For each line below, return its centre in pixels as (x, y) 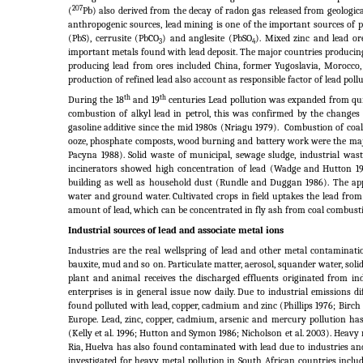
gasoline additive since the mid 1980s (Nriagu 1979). (174, 128)
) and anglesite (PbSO (207, 38)
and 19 (145, 100)
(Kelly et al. (91, 333)
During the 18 (96, 100)
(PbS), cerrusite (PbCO (114, 38)
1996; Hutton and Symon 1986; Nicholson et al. (210, 333)
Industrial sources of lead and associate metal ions (176, 231)
